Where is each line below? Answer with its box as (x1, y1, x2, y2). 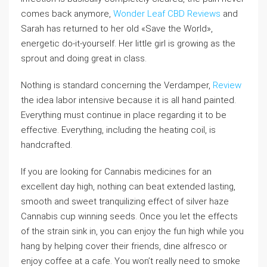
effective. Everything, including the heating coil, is (21, 125, 216, 136)
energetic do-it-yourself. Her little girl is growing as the (21, 38, 235, 49)
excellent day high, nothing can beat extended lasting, (21, 181, 235, 193)
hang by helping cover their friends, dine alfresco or (21, 241, 227, 252)
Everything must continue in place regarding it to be (21, 110, 226, 121)
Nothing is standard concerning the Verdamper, (21, 80, 213, 91)
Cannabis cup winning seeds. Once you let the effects (21, 211, 238, 222)
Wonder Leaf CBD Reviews (113, 8, 221, 20)
